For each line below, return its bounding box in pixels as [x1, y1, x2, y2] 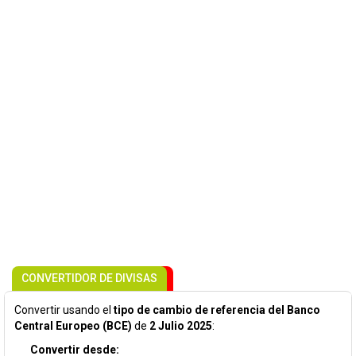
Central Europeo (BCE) [14, 319, 132, 332]
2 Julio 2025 [149, 319, 212, 332]
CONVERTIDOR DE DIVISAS [21, 272, 157, 284]
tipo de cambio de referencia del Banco [114, 304, 320, 316]
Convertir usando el [14, 304, 114, 316]
